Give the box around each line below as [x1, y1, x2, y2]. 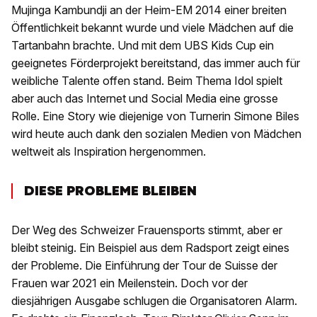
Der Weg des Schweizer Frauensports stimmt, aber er [11, 223, 282, 238]
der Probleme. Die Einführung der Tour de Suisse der [11, 258, 277, 273]
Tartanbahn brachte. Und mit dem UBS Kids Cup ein [11, 38, 274, 53]
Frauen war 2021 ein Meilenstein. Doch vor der [11, 276, 248, 291]
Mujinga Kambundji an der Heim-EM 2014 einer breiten [11, 3, 287, 18]
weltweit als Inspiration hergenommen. [11, 144, 209, 159]
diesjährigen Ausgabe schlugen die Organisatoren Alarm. [11, 294, 297, 309]
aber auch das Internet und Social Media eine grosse [11, 91, 278, 106]
